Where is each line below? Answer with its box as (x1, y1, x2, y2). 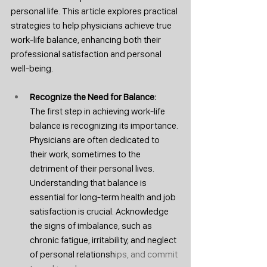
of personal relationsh (30, 249, 115, 260)
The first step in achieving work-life (30, 105, 167, 117)
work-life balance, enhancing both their (11, 34, 163, 45)
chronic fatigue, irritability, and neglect (30, 234, 178, 246)
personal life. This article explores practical (11, 5, 179, 17)
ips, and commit (115, 249, 179, 260)
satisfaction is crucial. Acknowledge (30, 206, 170, 217)
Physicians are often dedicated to (30, 134, 162, 145)
